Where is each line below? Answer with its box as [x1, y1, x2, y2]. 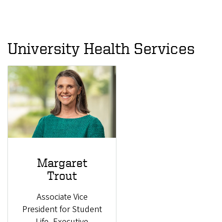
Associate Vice [36, 190, 88, 203]
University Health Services [7, 39, 195, 56]
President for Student [22, 203, 102, 216]
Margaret [37, 156, 87, 169]
